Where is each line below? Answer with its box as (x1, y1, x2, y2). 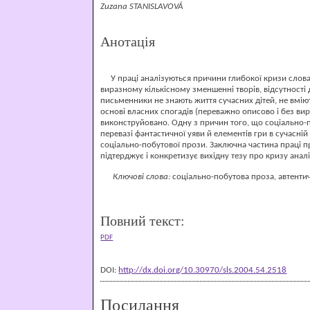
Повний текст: (100, 213, 185, 229)
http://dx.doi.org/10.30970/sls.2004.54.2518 (118, 266, 287, 275)
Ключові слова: (100, 172, 171, 181)
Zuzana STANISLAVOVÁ (100, 1, 184, 11)
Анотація (100, 34, 156, 49)
